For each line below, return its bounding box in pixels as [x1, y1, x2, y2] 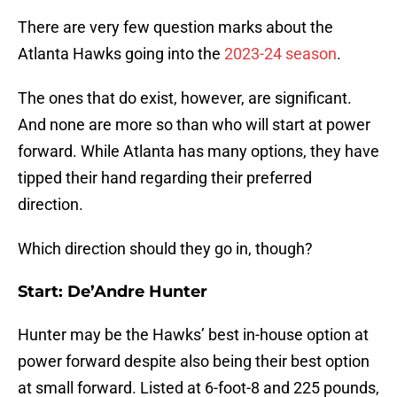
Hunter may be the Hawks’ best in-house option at [18, 325, 369, 345]
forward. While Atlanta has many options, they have [18, 142, 379, 161]
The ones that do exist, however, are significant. [18, 89, 352, 108]
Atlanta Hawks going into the [18, 44, 224, 64]
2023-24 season [224, 44, 337, 64]
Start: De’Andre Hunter [18, 282, 207, 302]
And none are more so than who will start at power [18, 115, 370, 135]
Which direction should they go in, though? [18, 239, 313, 259]
